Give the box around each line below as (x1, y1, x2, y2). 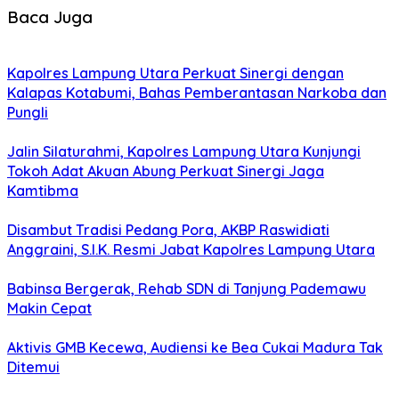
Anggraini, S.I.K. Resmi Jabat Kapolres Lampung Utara (7, 240, 375, 259)
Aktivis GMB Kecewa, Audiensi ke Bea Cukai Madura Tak (7, 338, 383, 357)
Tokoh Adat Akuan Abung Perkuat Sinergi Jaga (7, 162, 324, 181)
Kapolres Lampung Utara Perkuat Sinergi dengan (7, 64, 344, 83)
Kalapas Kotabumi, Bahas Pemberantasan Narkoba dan (7, 84, 387, 102)
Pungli (7, 103, 48, 122)
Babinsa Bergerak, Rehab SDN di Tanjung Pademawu (7, 280, 366, 298)
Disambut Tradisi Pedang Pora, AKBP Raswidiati (7, 221, 330, 240)
